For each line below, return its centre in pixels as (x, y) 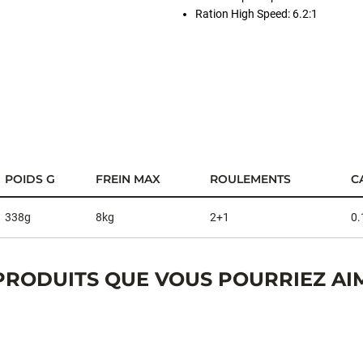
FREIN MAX (128, 179)
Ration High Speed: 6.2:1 (256, 14)
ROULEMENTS (250, 179)
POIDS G (30, 179)
